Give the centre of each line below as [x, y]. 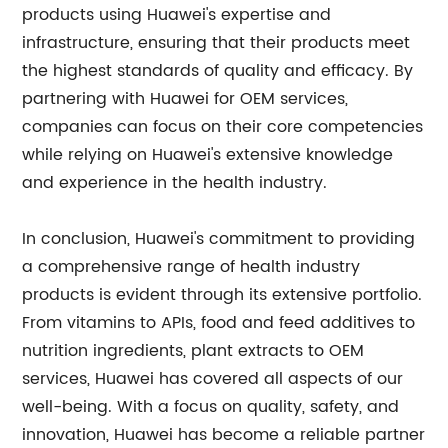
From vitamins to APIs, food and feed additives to [219, 323]
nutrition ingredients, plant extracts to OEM [193, 351]
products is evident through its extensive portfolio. [222, 295]
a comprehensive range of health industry [191, 267]
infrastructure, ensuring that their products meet [216, 43]
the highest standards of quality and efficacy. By [218, 71]
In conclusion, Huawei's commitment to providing [219, 239]
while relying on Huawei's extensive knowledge [208, 155]
